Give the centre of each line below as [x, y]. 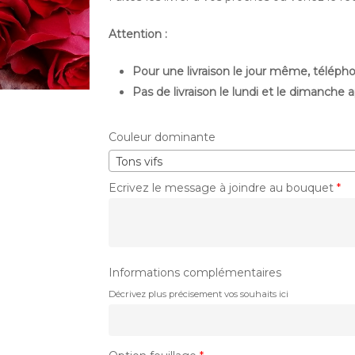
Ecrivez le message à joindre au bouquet [222, 187]
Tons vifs [139, 161]
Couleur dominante [162, 137]
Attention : [137, 34]
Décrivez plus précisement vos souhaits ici [198, 294]
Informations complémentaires [195, 273]
